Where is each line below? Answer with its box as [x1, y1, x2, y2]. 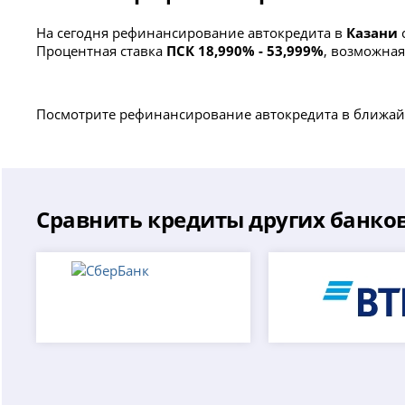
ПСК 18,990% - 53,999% [166, 41, 325, 60]
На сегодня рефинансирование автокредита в [36, 23, 347, 42]
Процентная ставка [36, 41, 167, 60]
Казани [346, 23, 399, 42]
